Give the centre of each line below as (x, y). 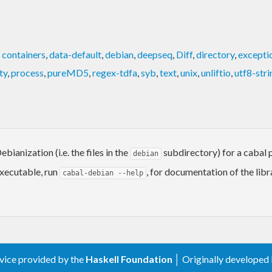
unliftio (216, 72)
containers (24, 54)
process (27, 72)
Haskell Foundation (129, 259)
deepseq (155, 54)
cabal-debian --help (103, 173)
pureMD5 (68, 72)
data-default (75, 54)
